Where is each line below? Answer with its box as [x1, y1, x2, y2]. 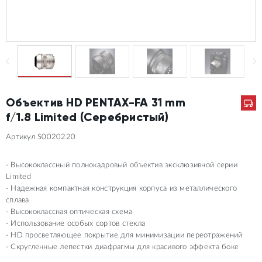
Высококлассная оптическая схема [11, 208, 133, 216]
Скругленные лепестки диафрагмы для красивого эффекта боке [11, 243, 239, 251]
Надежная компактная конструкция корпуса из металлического [11, 185, 237, 192]
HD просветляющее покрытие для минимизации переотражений [11, 232, 243, 239]
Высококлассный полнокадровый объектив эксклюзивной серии [11, 161, 237, 169]
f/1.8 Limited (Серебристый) [6, 110, 169, 124]
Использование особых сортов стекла [11, 220, 146, 227]
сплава [6, 196, 29, 204]
